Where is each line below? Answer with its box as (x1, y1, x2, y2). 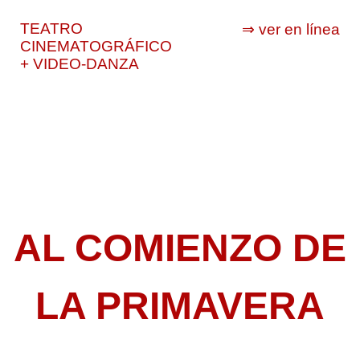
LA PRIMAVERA (35, 284, 325, 328)
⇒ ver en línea (242, 21, 340, 38)
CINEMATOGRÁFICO (20, 38, 172, 55)
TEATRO (20, 20, 83, 37)
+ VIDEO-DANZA (20, 55, 139, 72)
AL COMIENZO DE (14, 227, 346, 270)
